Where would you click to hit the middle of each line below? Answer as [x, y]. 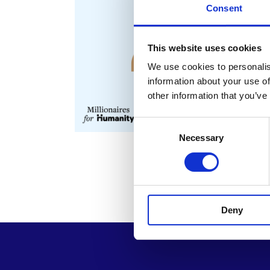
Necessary [201, 138]
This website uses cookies [204, 48]
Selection [152, 138]
